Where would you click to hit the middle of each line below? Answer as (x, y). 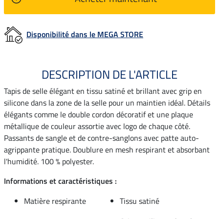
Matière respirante (55, 201)
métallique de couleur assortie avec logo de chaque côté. (97, 126)
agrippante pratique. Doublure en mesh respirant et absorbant (107, 149)
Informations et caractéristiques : (60, 181)
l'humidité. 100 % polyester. (49, 161)
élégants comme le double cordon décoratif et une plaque (99, 114)
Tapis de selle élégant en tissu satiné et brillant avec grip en (103, 91)
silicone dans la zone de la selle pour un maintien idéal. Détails (107, 102)
